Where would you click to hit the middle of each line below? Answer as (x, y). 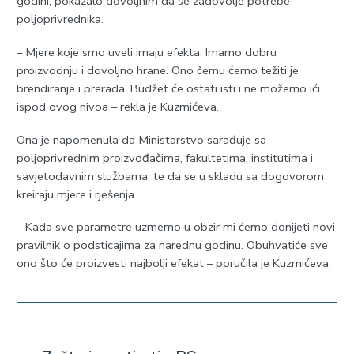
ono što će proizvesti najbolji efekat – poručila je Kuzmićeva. (173, 264)
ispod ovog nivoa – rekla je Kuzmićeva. (117, 106)
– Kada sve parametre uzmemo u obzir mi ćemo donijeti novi (175, 227)
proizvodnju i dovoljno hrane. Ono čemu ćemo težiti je (157, 70)
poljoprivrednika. (60, 19)
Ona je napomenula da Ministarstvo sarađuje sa (141, 139)
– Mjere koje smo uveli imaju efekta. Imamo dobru (146, 52)
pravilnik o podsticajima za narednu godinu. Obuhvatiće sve (172, 245)
